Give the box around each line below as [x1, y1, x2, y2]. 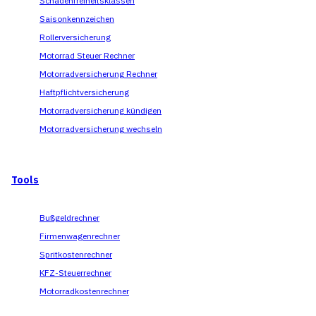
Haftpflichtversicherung [39, 87, 129, 98]
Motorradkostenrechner [39, 286, 129, 297]
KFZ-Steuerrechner [39, 267, 111, 279]
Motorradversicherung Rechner [39, 68, 157, 80]
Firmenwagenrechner [39, 231, 120, 242]
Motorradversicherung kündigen [39, 105, 162, 116]
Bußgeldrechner [39, 212, 99, 224]
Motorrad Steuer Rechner [39, 50, 135, 61]
